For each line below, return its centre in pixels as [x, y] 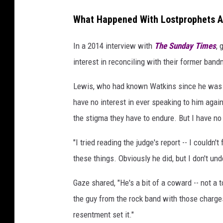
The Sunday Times [185, 46]
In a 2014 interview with [114, 46]
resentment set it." [104, 215]
